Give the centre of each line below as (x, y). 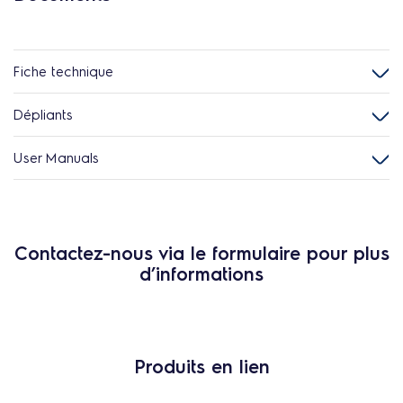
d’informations (201, 273)
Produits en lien (201, 366)
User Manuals (56, 157)
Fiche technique (63, 71)
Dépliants (43, 114)
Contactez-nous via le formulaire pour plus (201, 253)
